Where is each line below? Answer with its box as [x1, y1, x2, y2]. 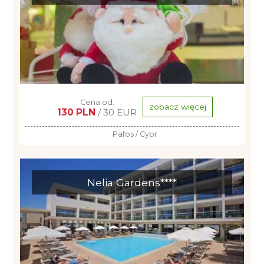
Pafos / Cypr [113, 130, 157, 138]
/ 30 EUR [95, 107, 137, 118]
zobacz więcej [149, 102, 206, 112]
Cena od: [80, 98, 114, 107]
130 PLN [57, 107, 95, 118]
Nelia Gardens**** [87, 176, 177, 189]
